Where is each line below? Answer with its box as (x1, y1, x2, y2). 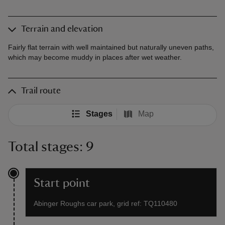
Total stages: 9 (8, 140, 94, 154)
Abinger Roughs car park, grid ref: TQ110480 (34, 199, 177, 207)
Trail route (21, 86, 61, 95)
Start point (34, 177, 90, 189)
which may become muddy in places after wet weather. (8, 53, 182, 61)
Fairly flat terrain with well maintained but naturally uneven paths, (8, 43, 214, 51)
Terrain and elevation (21, 25, 103, 34)
